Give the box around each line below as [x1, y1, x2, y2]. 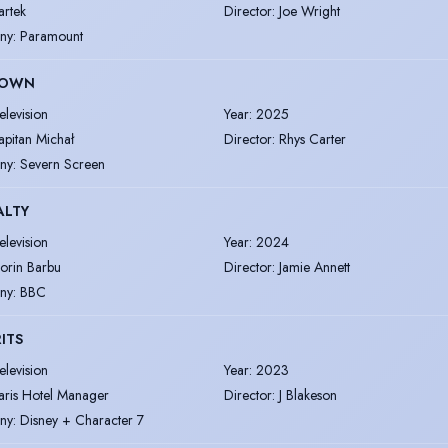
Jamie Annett [279, 256, 350, 277]
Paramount [20, 25, 83, 46]
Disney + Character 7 [20, 409, 144, 430]
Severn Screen [20, 153, 105, 174]
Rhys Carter [279, 128, 346, 149]
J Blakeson [279, 384, 337, 405]
